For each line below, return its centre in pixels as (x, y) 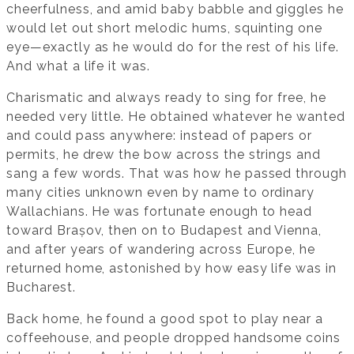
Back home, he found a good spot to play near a (165, 319)
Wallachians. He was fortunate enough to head (160, 212)
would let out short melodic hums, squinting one (165, 28)
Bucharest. (41, 288)
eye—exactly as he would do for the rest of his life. (173, 47)
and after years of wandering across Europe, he (161, 250)
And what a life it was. (79, 66)
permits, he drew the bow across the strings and (164, 155)
